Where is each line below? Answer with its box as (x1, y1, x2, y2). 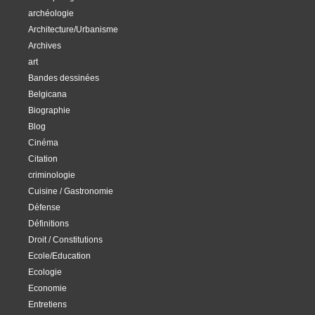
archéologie (28, 8, 74, 18)
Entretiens (28, 300, 67, 309)
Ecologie (28, 267, 62, 276)
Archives (28, 41, 61, 50)
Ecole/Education (28, 251, 91, 260)
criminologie (28, 170, 75, 179)
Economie (28, 283, 67, 292)
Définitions (28, 219, 69, 228)
